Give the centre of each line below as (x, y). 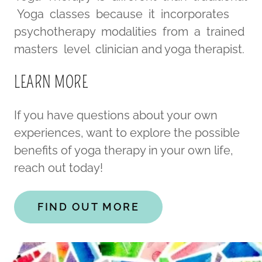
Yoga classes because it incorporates (122, 14)
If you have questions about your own (116, 115)
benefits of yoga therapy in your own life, (124, 150)
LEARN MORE (51, 82)
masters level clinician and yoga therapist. (131, 49)
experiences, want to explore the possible (127, 132)
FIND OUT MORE (89, 207)
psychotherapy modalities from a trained (129, 31)
